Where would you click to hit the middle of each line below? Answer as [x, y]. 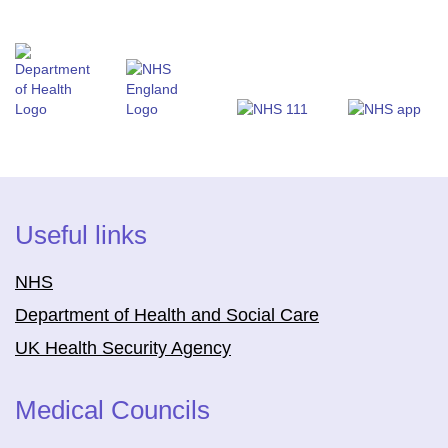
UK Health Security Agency [123, 348]
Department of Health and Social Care [167, 315]
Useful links [81, 235]
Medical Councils [112, 410]
